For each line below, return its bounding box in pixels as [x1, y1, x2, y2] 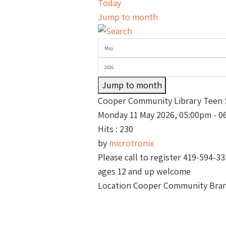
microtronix [109, 137, 154, 149]
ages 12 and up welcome [98, 165, 191, 177]
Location [98, 180, 133, 191]
